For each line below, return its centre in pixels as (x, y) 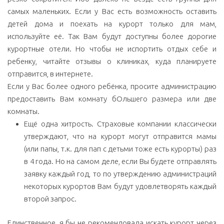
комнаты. (23, 111)
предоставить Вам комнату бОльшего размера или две (112, 99)
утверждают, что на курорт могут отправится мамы (120, 136)
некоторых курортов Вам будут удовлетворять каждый (120, 186)
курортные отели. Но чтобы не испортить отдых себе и (112, 49)
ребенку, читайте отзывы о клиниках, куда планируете (112, 61)
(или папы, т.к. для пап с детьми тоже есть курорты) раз (120, 149)
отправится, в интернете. (50, 74)
